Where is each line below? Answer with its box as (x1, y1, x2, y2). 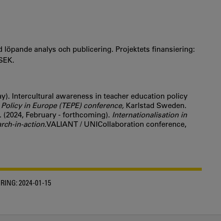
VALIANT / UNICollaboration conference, (46, 119, 186, 129)
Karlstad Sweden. (126, 101, 186, 110)
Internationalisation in (112, 110, 187, 119)
